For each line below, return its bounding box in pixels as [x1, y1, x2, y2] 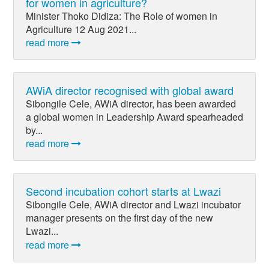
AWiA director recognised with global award [26, 82, 234, 98]
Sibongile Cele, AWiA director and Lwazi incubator [26, 198, 241, 212]
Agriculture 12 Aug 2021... [26, 22, 136, 36]
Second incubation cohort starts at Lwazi [26, 183, 221, 199]
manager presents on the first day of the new [26, 211, 213, 225]
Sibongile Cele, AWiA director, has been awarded [26, 97, 236, 111]
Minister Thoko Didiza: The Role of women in [26, 8, 217, 23]
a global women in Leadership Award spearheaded [26, 110, 243, 124]
